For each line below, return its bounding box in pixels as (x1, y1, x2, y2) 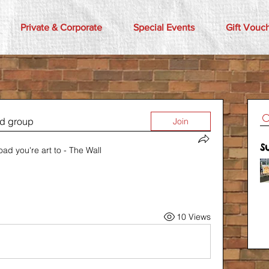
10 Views (177, 211, 211, 222)
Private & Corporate (20, 22, 102, 32)
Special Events (133, 22, 195, 32)
